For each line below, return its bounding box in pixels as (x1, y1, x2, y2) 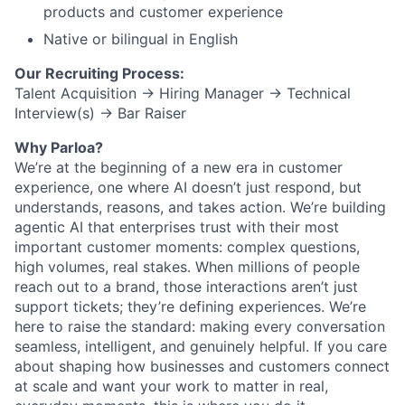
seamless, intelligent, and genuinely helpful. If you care (14, 336, 387, 355)
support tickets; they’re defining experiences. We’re (14, 297, 366, 316)
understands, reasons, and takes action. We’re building (14, 197, 386, 216)
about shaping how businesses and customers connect (14, 356, 390, 375)
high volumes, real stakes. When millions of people (14, 257, 360, 276)
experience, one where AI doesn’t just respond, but (14, 177, 362, 196)
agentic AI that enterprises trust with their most (14, 217, 339, 236)
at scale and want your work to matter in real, (14, 376, 328, 395)
